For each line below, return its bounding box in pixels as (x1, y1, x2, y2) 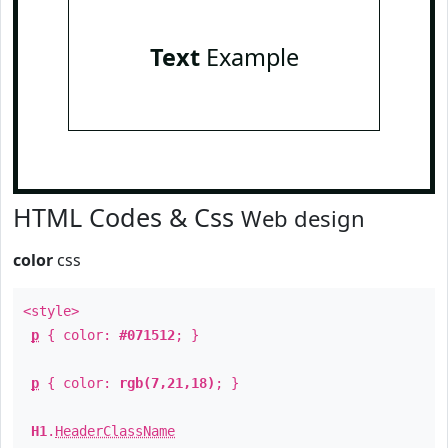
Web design (241, 203, 365, 233)
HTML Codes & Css (13, 200, 241, 234)
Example (199, 41, 299, 73)
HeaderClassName (55, 423, 175, 439)
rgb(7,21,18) (119, 375, 215, 391)
